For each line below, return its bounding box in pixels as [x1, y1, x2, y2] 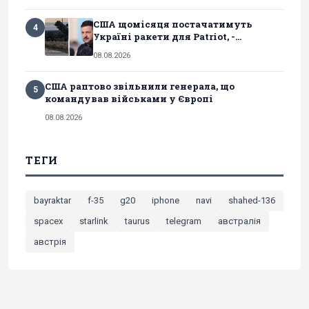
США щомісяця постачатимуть [93, 18, 252, 31]
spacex [34, 216, 63, 227]
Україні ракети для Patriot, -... [93, 30, 241, 43]
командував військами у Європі [45, 92, 213, 106]
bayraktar [34, 195, 71, 206]
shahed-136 [228, 195, 275, 206]
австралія [218, 216, 261, 227]
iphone [152, 195, 179, 206]
